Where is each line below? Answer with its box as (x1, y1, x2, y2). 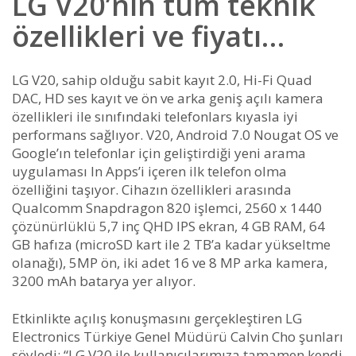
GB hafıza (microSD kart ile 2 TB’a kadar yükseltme (12, 234, 331, 253)
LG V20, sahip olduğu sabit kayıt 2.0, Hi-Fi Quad (12, 70, 312, 89)
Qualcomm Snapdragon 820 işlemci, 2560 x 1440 (12, 198, 322, 217)
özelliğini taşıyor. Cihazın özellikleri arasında (12, 180, 292, 199)
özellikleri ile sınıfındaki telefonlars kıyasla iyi (12, 106, 298, 126)
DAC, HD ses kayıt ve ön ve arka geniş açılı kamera (12, 88, 323, 107)
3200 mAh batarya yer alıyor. (12, 271, 195, 290)
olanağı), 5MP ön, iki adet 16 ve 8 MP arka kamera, (12, 253, 327, 272)
